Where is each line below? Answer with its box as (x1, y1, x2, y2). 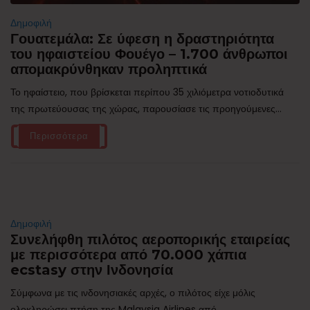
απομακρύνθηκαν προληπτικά (10, 61, 207, 78)
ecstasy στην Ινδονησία (10, 262, 173, 279)
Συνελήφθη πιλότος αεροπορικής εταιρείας (10, 231, 290, 248)
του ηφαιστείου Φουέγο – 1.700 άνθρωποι (10, 46, 288, 63)
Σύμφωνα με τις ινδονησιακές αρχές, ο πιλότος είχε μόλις (10, 286, 255, 300)
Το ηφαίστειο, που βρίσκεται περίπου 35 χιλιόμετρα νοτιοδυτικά (10, 85, 284, 100)
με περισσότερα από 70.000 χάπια (10, 246, 246, 264)
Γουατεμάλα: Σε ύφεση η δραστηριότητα (10, 30, 274, 48)
